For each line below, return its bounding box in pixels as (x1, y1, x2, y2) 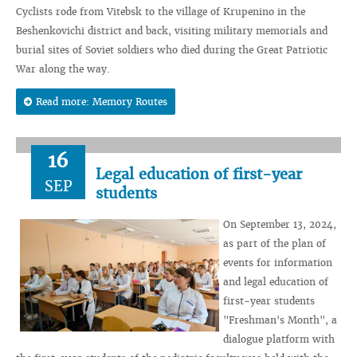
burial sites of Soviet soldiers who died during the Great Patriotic (16, 44, 328, 56)
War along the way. (16, 63, 110, 75)
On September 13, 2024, (223, 218, 336, 230)
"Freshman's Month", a (223, 314, 337, 326)
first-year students (223, 295, 315, 307)
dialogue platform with (223, 333, 335, 345)
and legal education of (223, 276, 328, 288)
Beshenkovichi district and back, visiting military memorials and (16, 25, 328, 37)
